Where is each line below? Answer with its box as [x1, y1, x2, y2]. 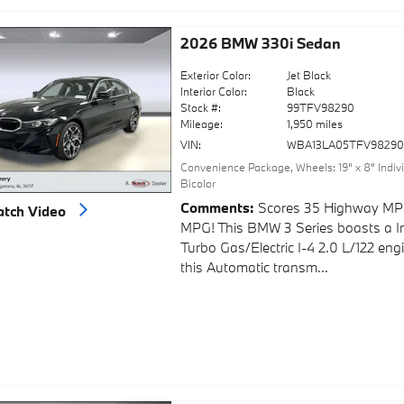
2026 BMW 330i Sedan [179, 32, 341, 52]
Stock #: [179, 99, 221, 115]
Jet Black [287, 67, 332, 82]
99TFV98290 [287, 99, 355, 115]
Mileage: [179, 115, 223, 131]
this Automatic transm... [179, 258, 328, 277]
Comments [179, 198, 250, 217]
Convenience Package [179, 159, 290, 174]
